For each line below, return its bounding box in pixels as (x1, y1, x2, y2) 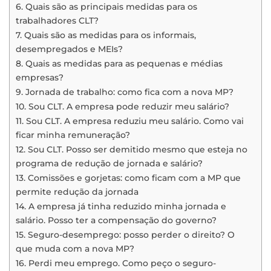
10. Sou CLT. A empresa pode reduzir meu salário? (16, 101, 229, 113)
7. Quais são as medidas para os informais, (16, 30, 196, 41)
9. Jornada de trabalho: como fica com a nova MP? (16, 87, 233, 98)
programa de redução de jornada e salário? (16, 158, 203, 169)
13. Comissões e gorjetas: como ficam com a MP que (16, 172, 241, 184)
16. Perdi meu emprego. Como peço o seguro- (16, 258, 216, 269)
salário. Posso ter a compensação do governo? (16, 215, 217, 226)
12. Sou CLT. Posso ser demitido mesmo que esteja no (16, 144, 247, 155)
